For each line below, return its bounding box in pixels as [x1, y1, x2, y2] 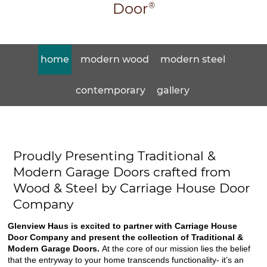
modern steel [160, 53, 225, 65]
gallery [157, 84, 190, 96]
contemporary [76, 84, 145, 96]
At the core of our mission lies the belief [102, 243, 251, 253]
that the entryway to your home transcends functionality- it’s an [8, 254, 244, 265]
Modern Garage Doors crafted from [13, 164, 231, 179]
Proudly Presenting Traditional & [13, 148, 216, 163]
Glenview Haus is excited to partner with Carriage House [8, 221, 238, 231]
